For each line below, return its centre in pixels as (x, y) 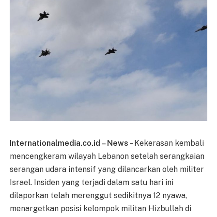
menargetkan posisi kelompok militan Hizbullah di (101, 208)
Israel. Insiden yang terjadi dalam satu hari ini (92, 182)
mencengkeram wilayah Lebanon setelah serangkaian (107, 156)
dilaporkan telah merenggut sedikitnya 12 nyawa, (98, 195)
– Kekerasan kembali (166, 143)
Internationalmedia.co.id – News (69, 143)
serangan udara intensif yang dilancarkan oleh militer (107, 169)
